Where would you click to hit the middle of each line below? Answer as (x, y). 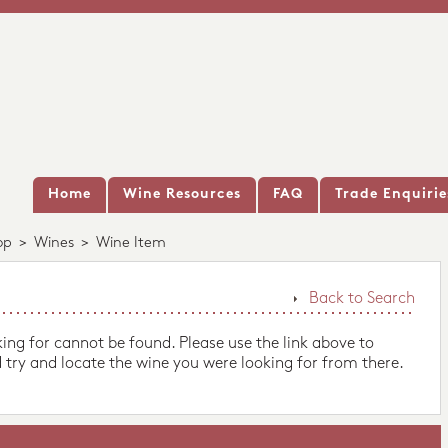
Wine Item (131, 243)
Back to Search (362, 299)
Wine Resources (182, 194)
